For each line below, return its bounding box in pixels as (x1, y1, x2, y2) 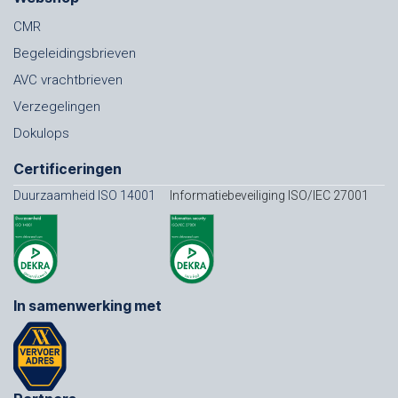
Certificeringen (13, 160, 122, 179)
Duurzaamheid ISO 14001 (13, 188, 158, 203)
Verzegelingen (13, 99, 100, 115)
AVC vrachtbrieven (13, 72, 123, 89)
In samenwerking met (13, 297, 162, 315)
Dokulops (13, 125, 69, 142)
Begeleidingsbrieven (13, 45, 136, 62)
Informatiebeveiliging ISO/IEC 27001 (170, 188, 369, 203)
